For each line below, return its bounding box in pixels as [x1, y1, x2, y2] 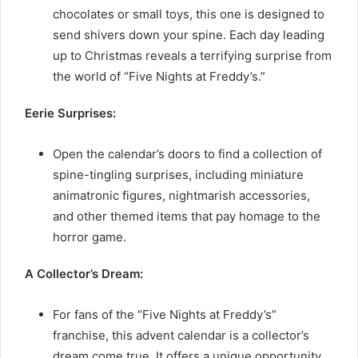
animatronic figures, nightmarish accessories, [53, 187, 310, 203]
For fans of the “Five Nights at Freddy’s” [53, 306, 276, 322]
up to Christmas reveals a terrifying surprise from [53, 47, 332, 63]
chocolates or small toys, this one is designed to [53, 6, 324, 22]
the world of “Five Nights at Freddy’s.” [53, 68, 265, 84]
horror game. [53, 229, 126, 245]
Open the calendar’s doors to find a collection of [53, 145, 322, 161]
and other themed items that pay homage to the [53, 208, 320, 224]
